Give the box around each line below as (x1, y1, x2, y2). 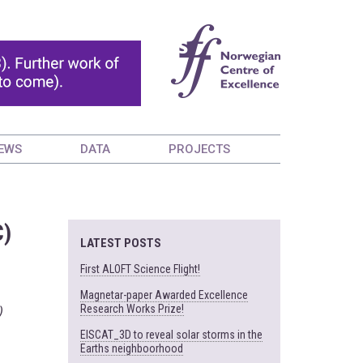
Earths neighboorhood (79, 342, 183, 355)
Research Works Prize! (79, 302, 184, 315)
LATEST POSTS (79, 236, 161, 250)
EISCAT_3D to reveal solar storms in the (79, 328, 263, 341)
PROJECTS (169, 142, 230, 156)
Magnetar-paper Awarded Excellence (79, 288, 248, 301)
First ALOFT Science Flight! (79, 263, 200, 275)
